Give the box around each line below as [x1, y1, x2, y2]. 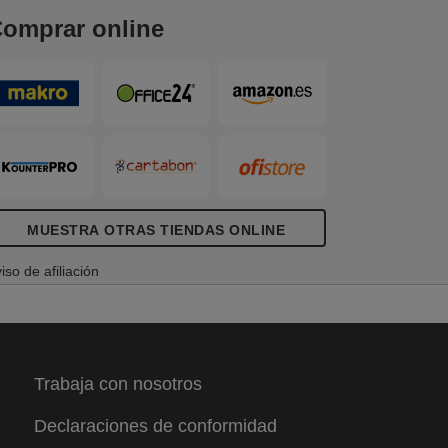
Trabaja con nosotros [33, 373, 202, 394]
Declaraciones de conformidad [33, 415, 277, 436]
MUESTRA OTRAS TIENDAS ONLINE [27, 221, 285, 238]
